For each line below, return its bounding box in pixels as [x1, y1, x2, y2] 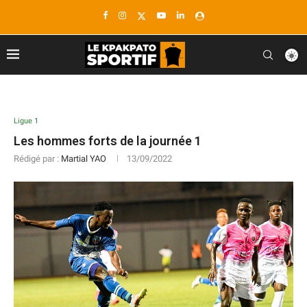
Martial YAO [61, 153, 106, 164]
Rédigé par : [14, 153, 61, 164]
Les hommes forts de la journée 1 [14, 134, 201, 148]
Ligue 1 [14, 116, 38, 125]
